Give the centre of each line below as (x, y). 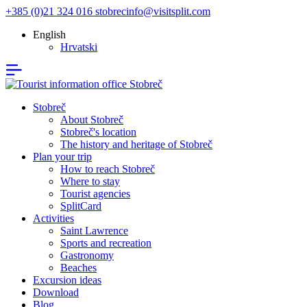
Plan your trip (62, 157)
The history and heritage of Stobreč (136, 144)
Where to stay (90, 181)
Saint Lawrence (94, 231)
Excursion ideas (67, 280)
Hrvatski (79, 47)
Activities (53, 218)
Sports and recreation (106, 243)
